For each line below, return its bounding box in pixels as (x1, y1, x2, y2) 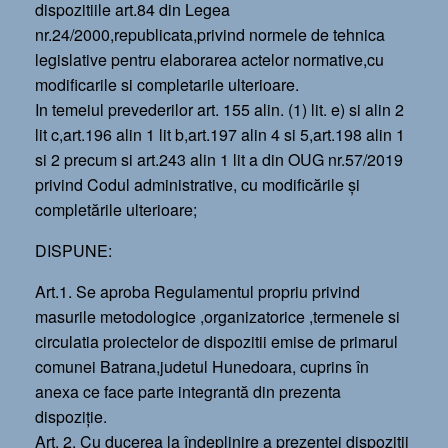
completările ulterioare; (35, 198, 197, 221)
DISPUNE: (35, 239, 112, 262)
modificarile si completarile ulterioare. (35, 73, 299, 96)
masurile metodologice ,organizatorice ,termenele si (35, 305, 400, 328)
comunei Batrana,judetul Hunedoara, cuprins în (35, 355, 369, 378)
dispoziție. (35, 405, 107, 428)
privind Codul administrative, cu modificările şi (35, 173, 360, 196)
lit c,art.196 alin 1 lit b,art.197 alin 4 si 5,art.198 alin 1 (35, 123, 405, 146)
